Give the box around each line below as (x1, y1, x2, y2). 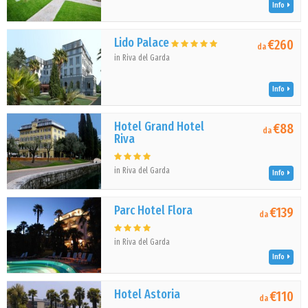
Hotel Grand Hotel (114, 119, 205, 134)
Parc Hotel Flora (114, 203, 193, 218)
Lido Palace (114, 35, 170, 50)
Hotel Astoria (114, 287, 181, 302)
